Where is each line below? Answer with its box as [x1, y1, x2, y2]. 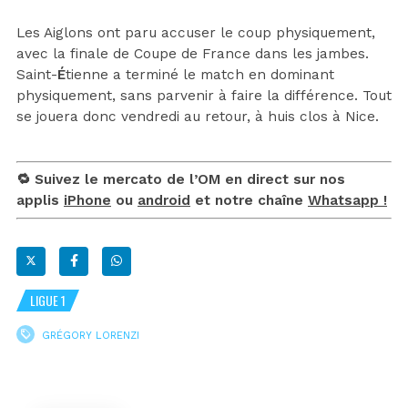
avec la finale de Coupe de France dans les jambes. [16, 45, 369, 62]
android [138, 191, 190, 209]
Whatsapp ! [308, 191, 387, 209]
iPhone [64, 191, 111, 209]
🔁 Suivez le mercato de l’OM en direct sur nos [16, 170, 345, 188]
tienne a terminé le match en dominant [66, 66, 334, 83]
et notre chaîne [190, 191, 308, 209]
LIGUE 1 [30, 290, 66, 310]
